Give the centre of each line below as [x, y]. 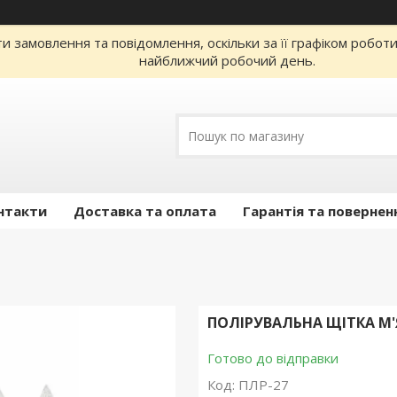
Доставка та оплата [145, 211]
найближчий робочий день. [227, 60]
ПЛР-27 [263, 385]
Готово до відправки [272, 358]
